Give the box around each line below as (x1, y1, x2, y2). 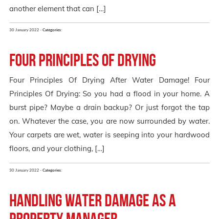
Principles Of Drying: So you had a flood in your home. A (9, 89, 210, 99)
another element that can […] (9, 3, 106, 13)
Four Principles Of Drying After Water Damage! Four (9, 75, 210, 85)
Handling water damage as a (9, 191, 176, 210)
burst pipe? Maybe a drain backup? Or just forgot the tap (9, 103, 210, 112)
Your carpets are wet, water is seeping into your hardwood (9, 130, 210, 140)
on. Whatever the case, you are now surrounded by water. (9, 116, 210, 126)
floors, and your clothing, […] (9, 144, 105, 153)
